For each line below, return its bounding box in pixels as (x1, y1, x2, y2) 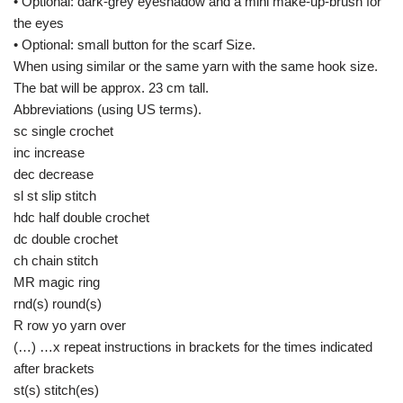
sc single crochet (13, 123, 113, 139)
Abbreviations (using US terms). (13, 102, 201, 117)
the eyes (13, 15, 64, 31)
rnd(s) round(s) (13, 296, 102, 311)
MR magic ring (13, 274, 100, 290)
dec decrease (13, 166, 94, 182)
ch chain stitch (13, 253, 98, 268)
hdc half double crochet (13, 210, 149, 225)
